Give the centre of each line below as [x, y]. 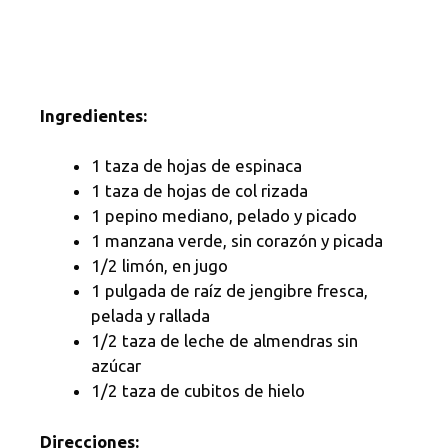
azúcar [116, 366]
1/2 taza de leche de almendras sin [224, 341]
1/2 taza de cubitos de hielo [198, 391]
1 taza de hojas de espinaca [196, 166]
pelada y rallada [150, 316]
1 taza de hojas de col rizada [199, 191]
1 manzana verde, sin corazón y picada [237, 241]
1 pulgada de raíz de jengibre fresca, [229, 291]
